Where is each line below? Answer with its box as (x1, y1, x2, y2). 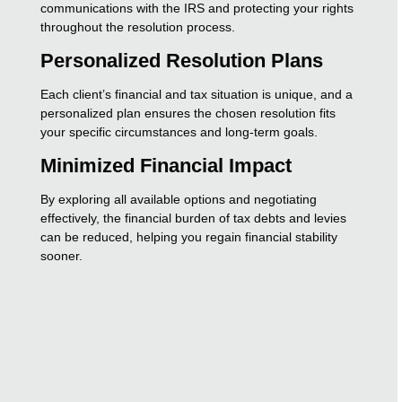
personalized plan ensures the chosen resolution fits (40, 105, 336, 120)
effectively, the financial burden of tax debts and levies (40, 210, 347, 225)
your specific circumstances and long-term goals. (40, 124, 319, 139)
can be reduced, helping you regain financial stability (40, 229, 338, 244)
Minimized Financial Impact (40, 153, 293, 177)
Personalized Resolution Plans (40, 48, 324, 72)
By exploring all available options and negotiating (40, 191, 318, 206)
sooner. (40, 248, 83, 263)
